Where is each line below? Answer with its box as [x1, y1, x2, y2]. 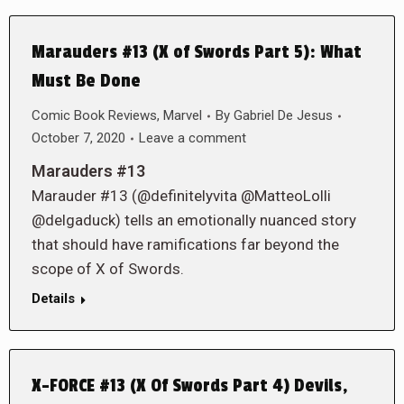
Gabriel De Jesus [234, 107, 333, 124]
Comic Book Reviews [32, 107, 157, 124]
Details [32, 290, 75, 307]
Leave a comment [139, 130, 246, 146]
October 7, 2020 [32, 130, 125, 146]
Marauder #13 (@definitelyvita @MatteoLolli [32, 187, 331, 205]
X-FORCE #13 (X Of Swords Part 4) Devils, [32, 375, 348, 397]
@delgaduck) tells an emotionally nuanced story [32, 211, 356, 229]
